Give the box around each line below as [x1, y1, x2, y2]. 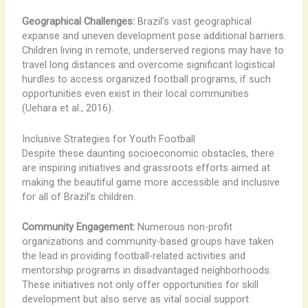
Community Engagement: [21, 220, 135, 233]
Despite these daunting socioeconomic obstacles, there [21, 146, 274, 159]
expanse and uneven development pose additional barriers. [21, 30, 286, 43]
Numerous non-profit [134, 220, 232, 233]
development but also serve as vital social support [21, 292, 249, 305]
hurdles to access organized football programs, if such [21, 73, 271, 86]
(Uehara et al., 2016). [21, 102, 113, 115]
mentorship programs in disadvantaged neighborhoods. [21, 263, 272, 276]
